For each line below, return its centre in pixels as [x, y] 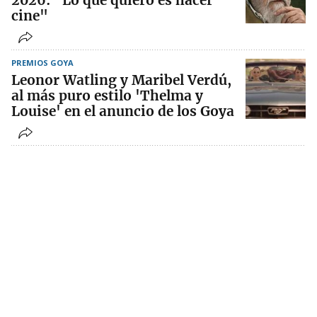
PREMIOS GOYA [42, 63]
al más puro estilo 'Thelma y [107, 96]
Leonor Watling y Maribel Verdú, [121, 80]
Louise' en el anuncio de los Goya [123, 111]
